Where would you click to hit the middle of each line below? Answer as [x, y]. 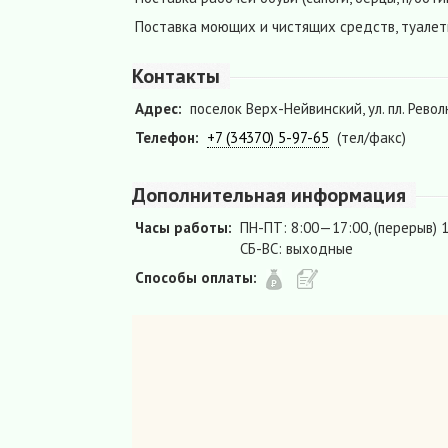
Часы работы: [183, 228]
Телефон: [167, 138]
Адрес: [158, 109]
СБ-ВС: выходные [296, 249]
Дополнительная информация [269, 195]
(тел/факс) [371, 138]
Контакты [176, 76]
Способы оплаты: [196, 278]
